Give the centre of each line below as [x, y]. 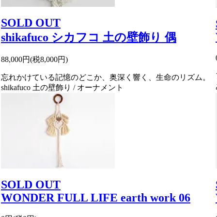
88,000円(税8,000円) [34, 59]
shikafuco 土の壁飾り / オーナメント [62, 87]
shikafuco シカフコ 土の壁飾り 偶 [89, 37]
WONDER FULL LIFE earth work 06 [96, 197]
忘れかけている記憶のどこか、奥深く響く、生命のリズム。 [106, 77]
